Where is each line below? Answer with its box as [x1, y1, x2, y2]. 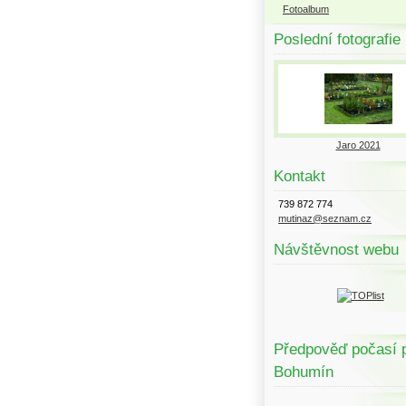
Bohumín [274, 363, 333, 381]
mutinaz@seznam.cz [278, 213, 372, 224]
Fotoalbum [283, 4, 329, 14]
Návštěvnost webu [274, 241, 399, 258]
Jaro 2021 [335, 140, 381, 150]
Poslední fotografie [274, 31, 401, 48]
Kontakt [274, 168, 325, 185]
